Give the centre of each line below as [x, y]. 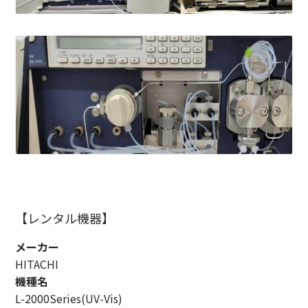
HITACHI [37, 264]
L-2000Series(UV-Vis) [69, 298]
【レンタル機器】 [65, 218]
